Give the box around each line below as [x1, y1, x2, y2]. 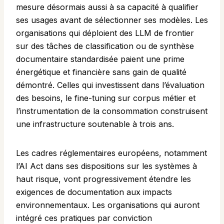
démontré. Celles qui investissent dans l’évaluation [16, 80, 204, 90]
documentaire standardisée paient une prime [16, 54, 184, 64]
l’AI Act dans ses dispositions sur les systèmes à [16, 161, 197, 171]
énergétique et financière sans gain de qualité [16, 67, 186, 77]
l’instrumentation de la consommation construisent [16, 106, 207, 116]
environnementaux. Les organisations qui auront [16, 200, 199, 210]
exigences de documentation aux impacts [16, 187, 172, 197]
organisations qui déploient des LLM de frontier [16, 28, 194, 38]
